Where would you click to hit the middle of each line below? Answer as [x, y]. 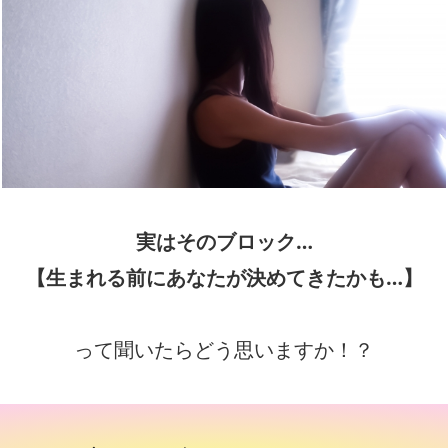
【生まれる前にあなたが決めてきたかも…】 [224, 277]
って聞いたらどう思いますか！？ [224, 349]
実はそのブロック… [224, 241]
